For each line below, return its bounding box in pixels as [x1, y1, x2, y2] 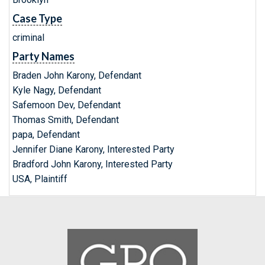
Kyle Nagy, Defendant [12, 85, 101, 96]
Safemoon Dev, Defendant [12, 99, 121, 111]
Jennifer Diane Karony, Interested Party [12, 144, 174, 155]
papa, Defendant [12, 129, 80, 140]
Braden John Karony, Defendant [12, 70, 141, 81]
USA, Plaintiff [12, 173, 67, 185]
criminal [12, 32, 44, 43]
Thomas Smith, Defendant [12, 114, 119, 125]
